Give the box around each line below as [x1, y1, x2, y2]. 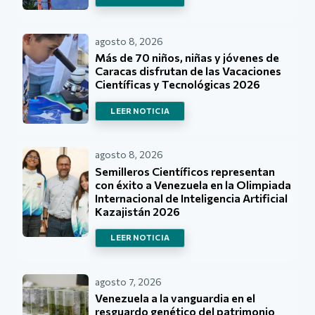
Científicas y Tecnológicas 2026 [95, 77, 261, 91]
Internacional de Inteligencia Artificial [95, 191, 288, 205]
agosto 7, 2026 [95, 275, 162, 288]
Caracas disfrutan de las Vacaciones [95, 63, 282, 77]
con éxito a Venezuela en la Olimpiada [95, 177, 292, 191]
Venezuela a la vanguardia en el [95, 291, 256, 305]
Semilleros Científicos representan [95, 164, 276, 178]
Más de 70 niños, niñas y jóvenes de [95, 50, 280, 64]
